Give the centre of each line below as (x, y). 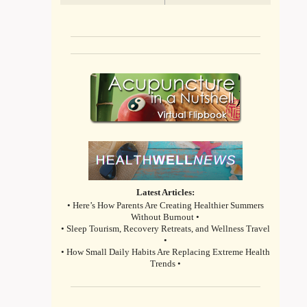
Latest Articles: (165, 192)
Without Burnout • (165, 218)
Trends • (165, 264)
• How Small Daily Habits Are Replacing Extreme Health (165, 253)
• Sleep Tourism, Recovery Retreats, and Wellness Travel (165, 229)
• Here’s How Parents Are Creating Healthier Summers (165, 206)
